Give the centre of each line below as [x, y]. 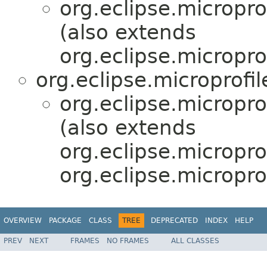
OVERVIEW [23, 221]
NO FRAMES [128, 241]
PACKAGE [65, 221]
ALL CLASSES [195, 241]
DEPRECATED [174, 221]
